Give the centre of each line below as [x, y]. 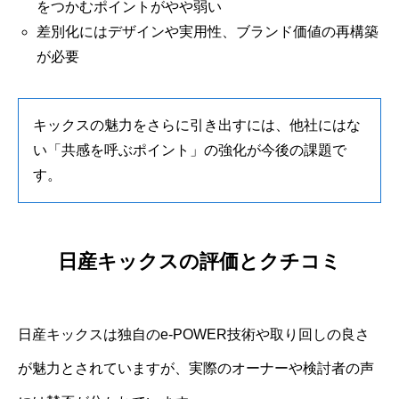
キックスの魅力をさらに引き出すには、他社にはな [197, 126]
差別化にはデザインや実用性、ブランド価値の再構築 [207, 32]
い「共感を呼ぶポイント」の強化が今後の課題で [190, 151]
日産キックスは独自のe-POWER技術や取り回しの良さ [194, 334]
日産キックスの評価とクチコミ [199, 261]
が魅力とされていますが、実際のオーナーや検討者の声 [196, 368]
